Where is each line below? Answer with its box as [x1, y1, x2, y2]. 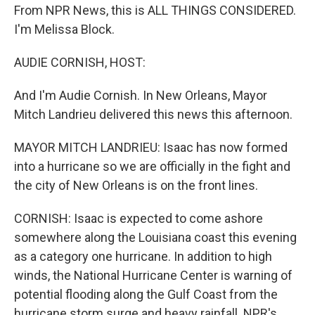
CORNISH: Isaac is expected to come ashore [14, 211, 263, 226]
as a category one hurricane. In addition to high [14, 249, 272, 264]
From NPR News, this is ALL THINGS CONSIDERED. [14, 3, 296, 18]
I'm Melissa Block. [14, 22, 115, 37]
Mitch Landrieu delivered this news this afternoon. [14, 107, 292, 122]
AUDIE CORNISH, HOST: [14, 55, 146, 70]
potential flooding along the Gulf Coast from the [14, 287, 278, 302]
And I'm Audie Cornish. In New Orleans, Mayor [14, 88, 267, 103]
